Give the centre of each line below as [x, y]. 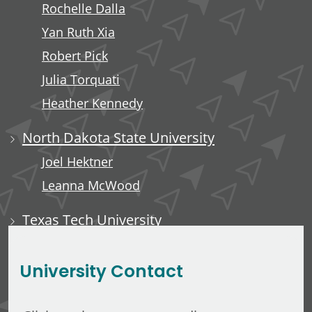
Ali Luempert [79, 244]
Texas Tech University [92, 219]
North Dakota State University [118, 137]
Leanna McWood [91, 185]
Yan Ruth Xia [78, 32]
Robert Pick [75, 56]
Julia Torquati [81, 79]
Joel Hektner [77, 162]
